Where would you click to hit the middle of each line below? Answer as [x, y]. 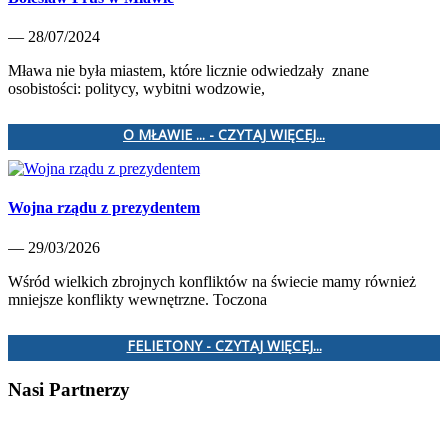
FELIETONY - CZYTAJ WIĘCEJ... [224, 345]
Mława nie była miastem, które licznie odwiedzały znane [188, 71]
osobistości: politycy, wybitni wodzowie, [136, 89]
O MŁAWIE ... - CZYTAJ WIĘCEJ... [224, 135]
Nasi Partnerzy [69, 390]
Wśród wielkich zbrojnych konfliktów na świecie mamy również [212, 281]
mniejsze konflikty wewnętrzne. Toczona [137, 299]
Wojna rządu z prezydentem [104, 208]
